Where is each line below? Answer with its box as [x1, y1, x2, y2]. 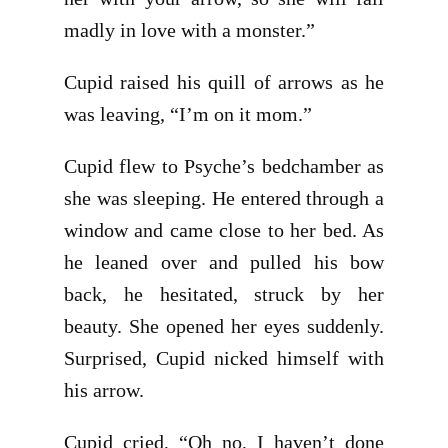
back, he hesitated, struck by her [64, 283, 384, 305]
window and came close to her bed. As [64, 219, 384, 241]
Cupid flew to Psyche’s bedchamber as [64, 155, 384, 177]
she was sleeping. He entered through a [64, 187, 384, 209]
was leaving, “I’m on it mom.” [64, 103, 312, 125]
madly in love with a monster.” [64, 19, 315, 41]
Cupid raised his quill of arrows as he [64, 71, 384, 93]
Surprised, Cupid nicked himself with [64, 347, 384, 369]
